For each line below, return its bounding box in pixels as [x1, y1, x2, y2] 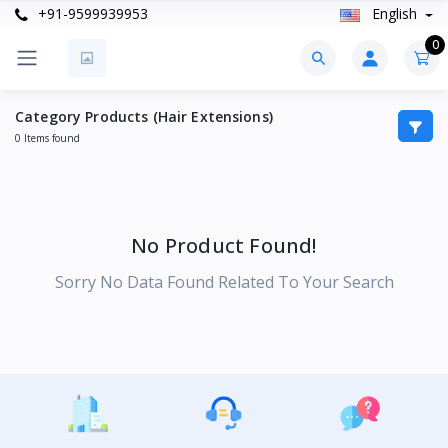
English [367, 4, 421, 24]
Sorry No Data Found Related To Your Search [54, 270, 394, 293]
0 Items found [15, 130, 80, 145]
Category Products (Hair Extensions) [15, 106, 273, 126]
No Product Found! [131, 231, 317, 259]
